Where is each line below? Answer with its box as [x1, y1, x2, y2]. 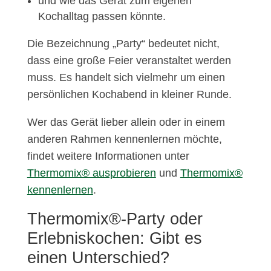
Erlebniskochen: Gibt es [27, 229, 202, 248]
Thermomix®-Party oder [27, 210, 203, 229]
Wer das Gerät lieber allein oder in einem [27, 116, 225, 129]
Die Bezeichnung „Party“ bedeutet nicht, [27, 38, 220, 50]
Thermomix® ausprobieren [27, 167, 156, 180]
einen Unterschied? [27, 249, 169, 267]
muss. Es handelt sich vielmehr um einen [27, 71, 225, 84]
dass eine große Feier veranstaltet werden [27, 54, 231, 67]
